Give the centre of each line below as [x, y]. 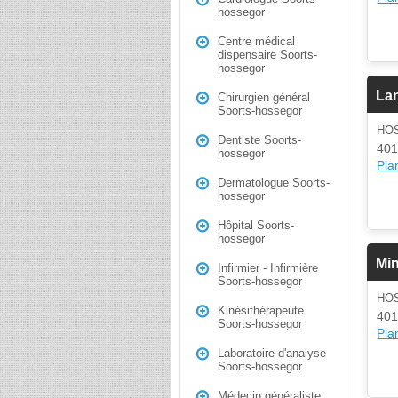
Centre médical [256, 41]
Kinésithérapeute [261, 310]
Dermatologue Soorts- [274, 183]
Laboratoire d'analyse [272, 353]
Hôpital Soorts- [256, 225]
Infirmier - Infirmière [268, 268]
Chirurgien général [264, 97]
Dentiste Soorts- [259, 140]
